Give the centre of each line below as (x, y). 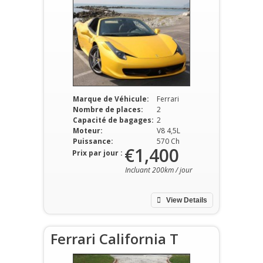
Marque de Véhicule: (111, 99)
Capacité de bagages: (113, 120)
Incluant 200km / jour (159, 170)
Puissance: (93, 141)
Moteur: (87, 131)
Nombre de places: (108, 109)
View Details (186, 200)
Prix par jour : (97, 153)
